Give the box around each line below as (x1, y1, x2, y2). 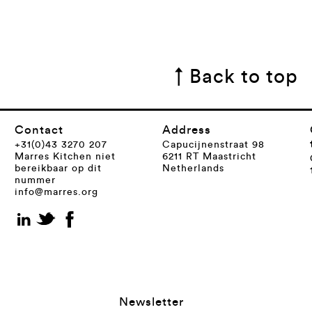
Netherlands (162, 164, 224, 174)
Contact (14, 124, 63, 136)
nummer (14, 175, 56, 186)
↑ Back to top (174, 66, 298, 86)
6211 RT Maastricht (162, 152, 256, 162)
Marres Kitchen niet (14, 152, 116, 162)
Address (162, 124, 211, 136)
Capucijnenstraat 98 (162, 140, 265, 150)
